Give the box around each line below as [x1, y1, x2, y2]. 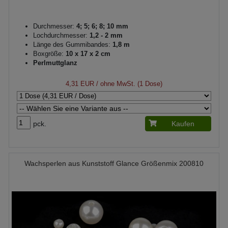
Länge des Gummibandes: [33, 40, 110, 48]
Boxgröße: [33, 49, 64, 58]
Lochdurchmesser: [33, 31, 88, 39]
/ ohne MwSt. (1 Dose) [94, 79, 162, 88]
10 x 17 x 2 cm [64, 49, 110, 58]
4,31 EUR [66, 79, 94, 88]
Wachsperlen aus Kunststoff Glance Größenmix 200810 [24, 159, 204, 167]
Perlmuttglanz [33, 59, 77, 67]
